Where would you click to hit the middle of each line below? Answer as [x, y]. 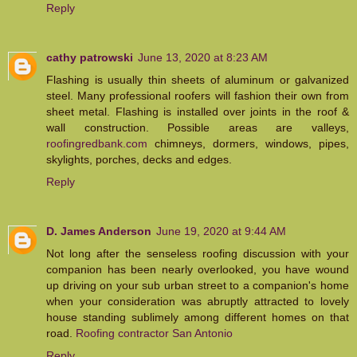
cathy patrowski [90, 57]
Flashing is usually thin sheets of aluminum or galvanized [198, 79]
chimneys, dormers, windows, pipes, [248, 143]
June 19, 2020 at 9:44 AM [221, 231]
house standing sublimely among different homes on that [198, 317]
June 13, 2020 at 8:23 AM [203, 57]
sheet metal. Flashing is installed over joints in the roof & [198, 111]
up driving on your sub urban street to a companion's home [198, 285]
